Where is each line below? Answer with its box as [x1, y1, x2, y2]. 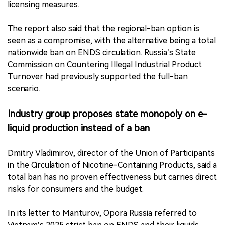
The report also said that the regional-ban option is [8, 24, 199, 34]
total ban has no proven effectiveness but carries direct [8, 172, 217, 182]
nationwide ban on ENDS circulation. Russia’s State [8, 48, 196, 58]
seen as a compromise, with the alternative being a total [8, 36, 216, 46]
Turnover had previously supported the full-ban [8, 72, 188, 82]
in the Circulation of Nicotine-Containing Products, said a [8, 160, 217, 170]
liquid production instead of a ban [8, 123, 150, 134]
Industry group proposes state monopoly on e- [8, 108, 207, 120]
